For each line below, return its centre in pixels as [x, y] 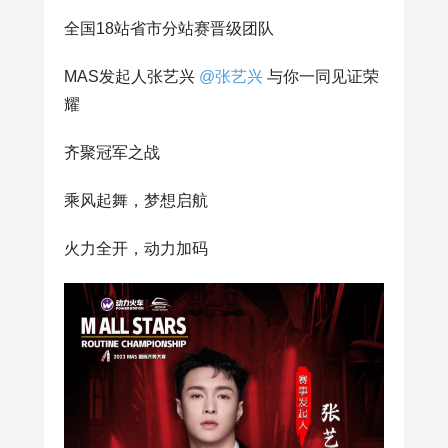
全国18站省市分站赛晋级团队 [169, 28]
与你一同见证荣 [321, 76]
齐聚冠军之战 [112, 152]
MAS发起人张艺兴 [131, 76]
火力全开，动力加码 [140, 248]
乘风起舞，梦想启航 [136, 200]
